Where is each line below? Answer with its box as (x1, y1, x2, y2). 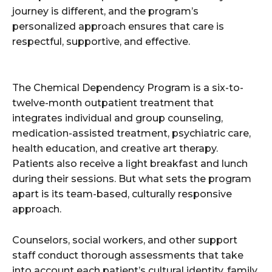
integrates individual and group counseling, (12, 112, 223, 124)
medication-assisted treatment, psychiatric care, (12, 127, 251, 140)
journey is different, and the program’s (12, 5, 199, 18)
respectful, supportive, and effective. (12, 36, 190, 48)
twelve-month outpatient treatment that (12, 97, 214, 109)
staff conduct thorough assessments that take (12, 250, 243, 262)
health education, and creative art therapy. (12, 143, 218, 155)
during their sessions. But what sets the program (12, 173, 251, 185)
